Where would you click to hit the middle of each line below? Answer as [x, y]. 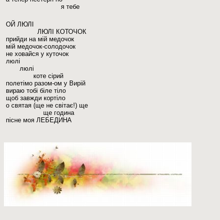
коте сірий [35, 76]
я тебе [43, 7]
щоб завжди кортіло [36, 98]
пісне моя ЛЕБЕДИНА [39, 120]
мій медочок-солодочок [41, 47]
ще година [40, 113]
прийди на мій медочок [40, 39]
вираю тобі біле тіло [36, 91]
